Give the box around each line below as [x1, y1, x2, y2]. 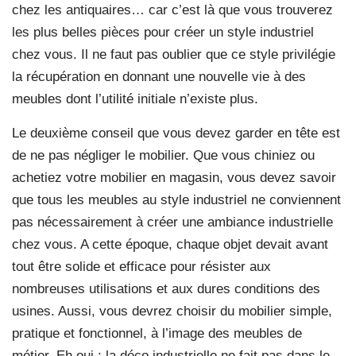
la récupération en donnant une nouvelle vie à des [12, 69, 306, 85]
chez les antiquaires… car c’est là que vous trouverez [12, 2, 333, 18]
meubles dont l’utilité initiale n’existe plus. [12, 91, 258, 107]
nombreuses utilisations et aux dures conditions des [12, 281, 320, 297]
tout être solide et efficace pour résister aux [12, 259, 271, 275]
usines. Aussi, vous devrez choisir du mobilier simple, [12, 304, 332, 319]
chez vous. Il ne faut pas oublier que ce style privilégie [12, 47, 335, 63]
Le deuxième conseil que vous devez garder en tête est [12, 126, 340, 141]
